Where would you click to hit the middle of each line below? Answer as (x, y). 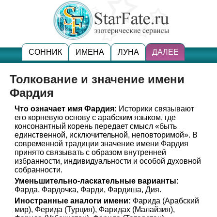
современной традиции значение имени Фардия (101, 144)
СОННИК (45, 52)
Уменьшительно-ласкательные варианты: (97, 181)
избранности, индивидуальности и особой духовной (108, 161)
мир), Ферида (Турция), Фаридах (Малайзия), (95, 209)
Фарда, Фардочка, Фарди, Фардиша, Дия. (88, 190)
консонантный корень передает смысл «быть (96, 126)
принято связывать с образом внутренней (90, 152)
